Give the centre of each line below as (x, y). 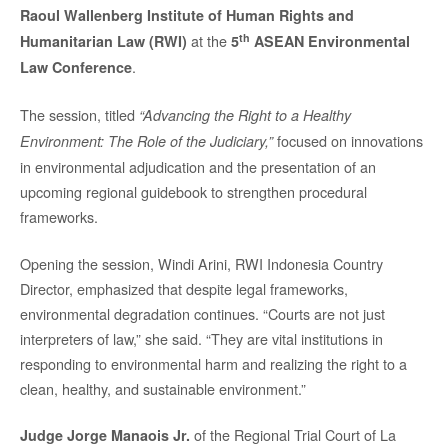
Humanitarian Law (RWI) (103, 41)
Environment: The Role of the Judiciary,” (146, 140)
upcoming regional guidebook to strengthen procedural (193, 191)
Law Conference (76, 67)
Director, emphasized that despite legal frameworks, (184, 288)
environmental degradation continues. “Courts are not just (202, 313)
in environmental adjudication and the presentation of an (198, 166)
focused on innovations (348, 140)
